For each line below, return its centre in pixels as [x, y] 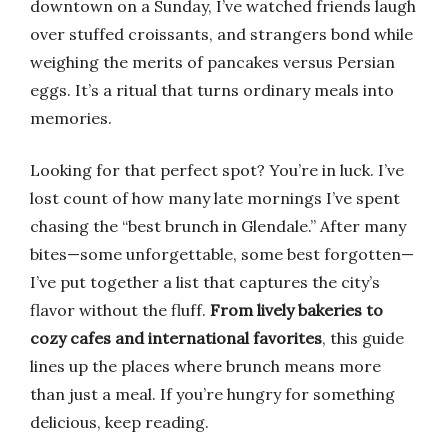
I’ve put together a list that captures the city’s [205, 282]
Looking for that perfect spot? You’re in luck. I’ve [217, 170]
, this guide [363, 338]
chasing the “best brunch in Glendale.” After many [218, 226]
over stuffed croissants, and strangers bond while [221, 34]
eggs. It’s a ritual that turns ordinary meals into [212, 90]
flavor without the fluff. [120, 310]
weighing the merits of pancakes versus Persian [212, 62]
